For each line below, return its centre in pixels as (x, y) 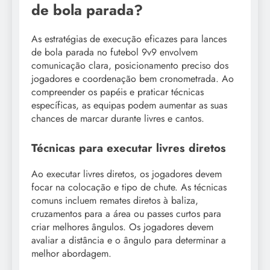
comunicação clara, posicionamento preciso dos (130, 66)
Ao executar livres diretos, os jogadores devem (127, 174)
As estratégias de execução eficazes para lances (129, 39)
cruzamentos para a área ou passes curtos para (126, 214)
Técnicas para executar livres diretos (129, 148)
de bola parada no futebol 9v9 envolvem (115, 52)
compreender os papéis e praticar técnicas (118, 92)
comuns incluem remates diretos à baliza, (115, 201)
